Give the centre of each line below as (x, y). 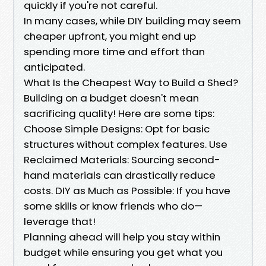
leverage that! (60, 221)
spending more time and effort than (114, 51)
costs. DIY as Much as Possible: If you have (127, 190)
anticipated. (54, 67)
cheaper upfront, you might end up (110, 36)
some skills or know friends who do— (113, 206)
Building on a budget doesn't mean (111, 98)
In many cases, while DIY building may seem (132, 20)
